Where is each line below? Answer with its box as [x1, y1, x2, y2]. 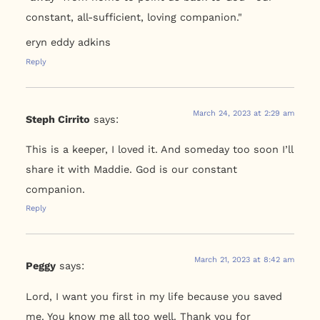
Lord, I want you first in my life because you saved [25, 290, 282, 302]
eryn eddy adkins [25, 36, 111, 49]
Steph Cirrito [25, 113, 90, 125]
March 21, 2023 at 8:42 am [194, 255, 295, 265]
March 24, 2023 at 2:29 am [193, 108, 295, 118]
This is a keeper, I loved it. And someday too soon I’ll [25, 144, 293, 156]
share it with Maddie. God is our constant [25, 164, 237, 176]
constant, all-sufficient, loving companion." [25, 11, 242, 24]
